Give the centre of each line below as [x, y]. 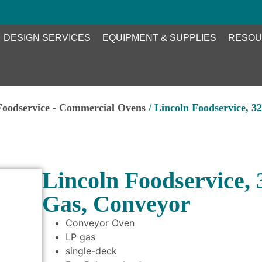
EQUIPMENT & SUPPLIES [159, 37]
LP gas [81, 237]
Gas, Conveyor [117, 204]
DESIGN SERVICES [47, 37]
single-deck [92, 251]
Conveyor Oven [100, 223]
